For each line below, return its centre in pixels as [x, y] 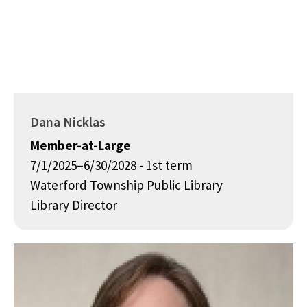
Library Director [74, 205]
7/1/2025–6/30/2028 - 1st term [111, 165]
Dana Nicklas [68, 122]
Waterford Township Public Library [126, 185]
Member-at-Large [81, 146]
